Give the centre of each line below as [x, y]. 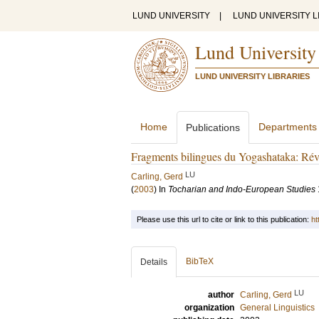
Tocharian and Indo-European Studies [242, 189]
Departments [288, 127]
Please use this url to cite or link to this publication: [224, 219]
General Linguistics [277, 308]
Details [154, 262]
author [221, 295]
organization [209, 308]
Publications [213, 127]
